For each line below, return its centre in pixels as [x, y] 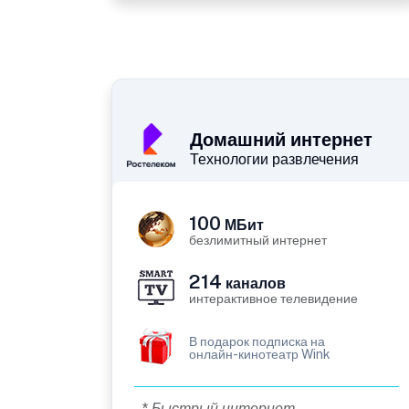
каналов [254, 284]
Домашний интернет [281, 140]
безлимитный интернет [258, 241]
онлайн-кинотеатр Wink [260, 355]
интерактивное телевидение [273, 299]
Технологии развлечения [274, 160]
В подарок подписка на [257, 342]
